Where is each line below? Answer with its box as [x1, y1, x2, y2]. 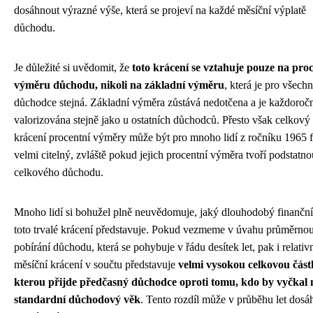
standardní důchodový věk [14, 293, 140, 306]
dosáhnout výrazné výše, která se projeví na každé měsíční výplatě [14, 4, 306, 17]
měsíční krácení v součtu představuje [14, 259, 178, 271]
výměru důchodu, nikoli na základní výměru [14, 79, 224, 92]
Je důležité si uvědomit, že [14, 61, 132, 74]
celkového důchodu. [14, 166, 103, 179]
